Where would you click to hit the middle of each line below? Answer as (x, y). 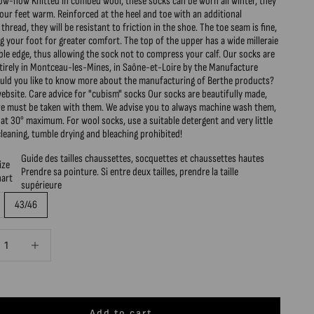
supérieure (42, 185)
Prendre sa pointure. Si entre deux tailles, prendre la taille (130, 172)
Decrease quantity (54, 236)
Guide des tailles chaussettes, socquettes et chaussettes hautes (143, 158)
